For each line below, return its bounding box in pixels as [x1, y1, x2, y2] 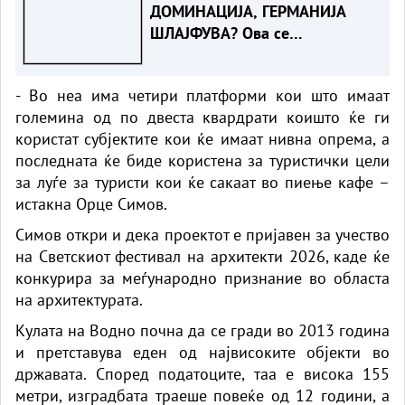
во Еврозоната [149, 65, 255, 87]
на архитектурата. [15, 288, 143, 310]
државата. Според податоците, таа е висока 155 [15, 363, 390, 384]
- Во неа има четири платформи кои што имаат [15, 84, 390, 106]
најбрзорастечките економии [149, 43, 363, 65]
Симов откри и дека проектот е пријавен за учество [15, 223, 390, 245]
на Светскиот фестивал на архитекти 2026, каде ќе [15, 245, 390, 267]
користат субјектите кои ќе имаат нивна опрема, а [15, 127, 390, 149]
